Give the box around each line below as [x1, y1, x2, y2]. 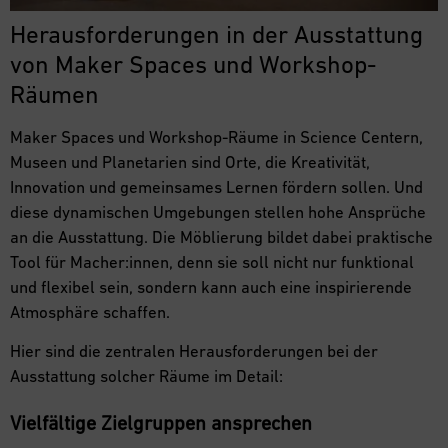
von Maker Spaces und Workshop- [10, 49, 377, 78]
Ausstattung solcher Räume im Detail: [10, 366, 283, 387]
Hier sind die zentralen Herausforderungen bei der [10, 341, 378, 362]
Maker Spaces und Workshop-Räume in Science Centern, [10, 126, 423, 147]
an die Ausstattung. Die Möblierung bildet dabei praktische [10, 226, 433, 247]
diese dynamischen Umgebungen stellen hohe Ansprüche [10, 201, 426, 222]
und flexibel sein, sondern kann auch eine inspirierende [10, 276, 412, 297]
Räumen [10, 79, 99, 108]
